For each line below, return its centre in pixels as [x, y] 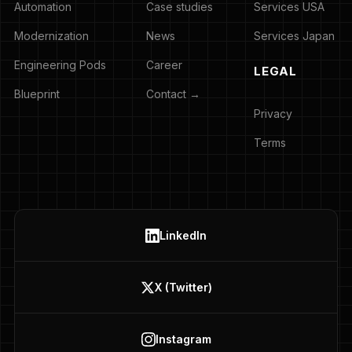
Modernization [51, 36]
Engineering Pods [60, 65]
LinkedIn [183, 236]
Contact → [174, 94]
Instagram [183, 339]
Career [165, 65]
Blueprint [37, 94]
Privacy [273, 114]
